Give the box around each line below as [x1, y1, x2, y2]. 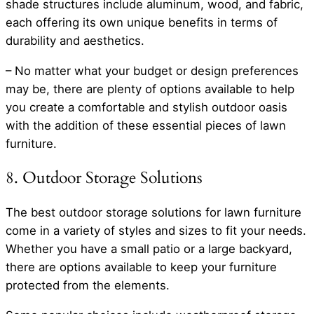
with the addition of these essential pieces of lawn [6, 118, 286, 132]
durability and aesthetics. [6, 33, 144, 48]
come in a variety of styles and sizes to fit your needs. [6, 224, 306, 238]
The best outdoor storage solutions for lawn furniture [6, 205, 301, 220]
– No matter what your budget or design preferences [6, 63, 299, 78]
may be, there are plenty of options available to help [6, 81, 294, 96]
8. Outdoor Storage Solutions [6, 167, 203, 189]
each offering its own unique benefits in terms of [6, 15, 278, 29]
